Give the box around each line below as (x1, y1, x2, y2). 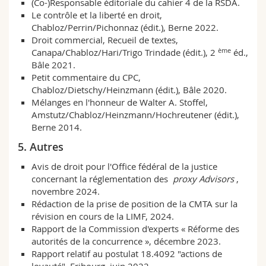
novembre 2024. (31, 185, 100, 198)
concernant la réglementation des (31, 173, 173, 185)
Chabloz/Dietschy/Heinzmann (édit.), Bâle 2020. (31, 84, 229, 96)
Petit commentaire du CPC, (31, 71, 141, 84)
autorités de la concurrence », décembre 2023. (31, 235, 221, 248)
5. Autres (18, 140, 64, 154)
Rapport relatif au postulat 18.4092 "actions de (31, 248, 222, 260)
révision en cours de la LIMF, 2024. (31, 210, 174, 223)
